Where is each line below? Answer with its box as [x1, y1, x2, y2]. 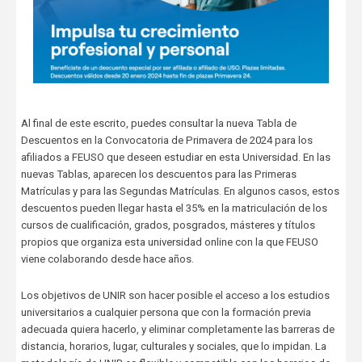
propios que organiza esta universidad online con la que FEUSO [20, 235, 318, 248]
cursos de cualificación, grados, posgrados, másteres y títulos [20, 218, 315, 231]
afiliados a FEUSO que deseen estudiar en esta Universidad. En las [20, 150, 330, 163]
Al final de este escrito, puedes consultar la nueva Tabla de [20, 116, 297, 129]
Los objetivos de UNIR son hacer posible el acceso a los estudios [20, 288, 330, 301]
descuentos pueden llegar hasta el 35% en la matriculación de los [20, 201, 327, 214]
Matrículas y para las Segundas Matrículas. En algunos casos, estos [20, 184, 339, 197]
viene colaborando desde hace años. [20, 252, 194, 265]
